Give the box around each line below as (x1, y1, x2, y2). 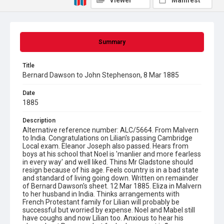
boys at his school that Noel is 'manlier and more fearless (22, 150, 201, 158)
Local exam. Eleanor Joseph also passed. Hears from (22, 142, 188, 150)
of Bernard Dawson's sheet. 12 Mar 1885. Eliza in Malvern (22, 182, 201, 190)
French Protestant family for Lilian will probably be (22, 198, 179, 206)
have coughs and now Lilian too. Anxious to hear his (22, 214, 183, 222)
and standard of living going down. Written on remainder (22, 174, 198, 182)
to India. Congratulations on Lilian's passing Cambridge (22, 134, 192, 142)
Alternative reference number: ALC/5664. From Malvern (22, 126, 198, 134)
